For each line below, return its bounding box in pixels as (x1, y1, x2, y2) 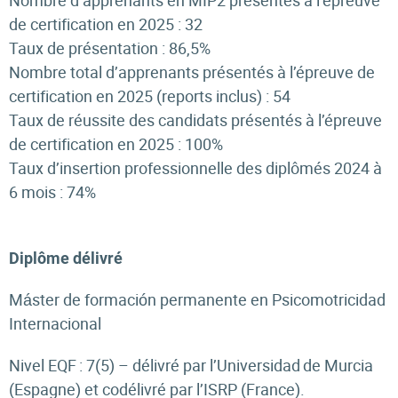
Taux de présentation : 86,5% (9, 37, 214, 59)
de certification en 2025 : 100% (9, 133, 227, 155)
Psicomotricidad (272, 289, 386, 310)
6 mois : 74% (9, 181, 99, 203)
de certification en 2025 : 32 (9, 13, 206, 35)
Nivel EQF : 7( (9, 354, 100, 376)
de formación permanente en (60, 289, 272, 310)
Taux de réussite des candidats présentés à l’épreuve (9, 109, 382, 131)
